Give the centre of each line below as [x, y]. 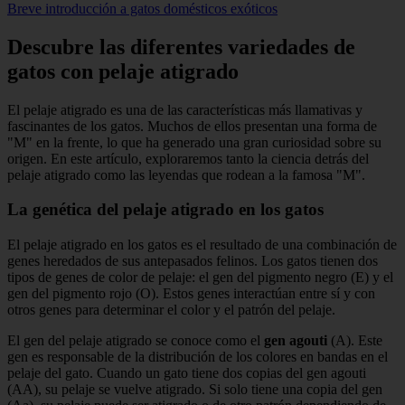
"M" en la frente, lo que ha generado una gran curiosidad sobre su [194, 142]
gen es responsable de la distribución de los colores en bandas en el [198, 357]
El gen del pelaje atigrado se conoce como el [136, 341]
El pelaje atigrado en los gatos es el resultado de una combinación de [202, 245]
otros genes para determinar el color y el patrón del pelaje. [171, 310]
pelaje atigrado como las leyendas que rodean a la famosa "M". [186, 174]
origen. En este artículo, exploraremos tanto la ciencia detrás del [188, 158]
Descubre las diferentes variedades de [181, 47]
